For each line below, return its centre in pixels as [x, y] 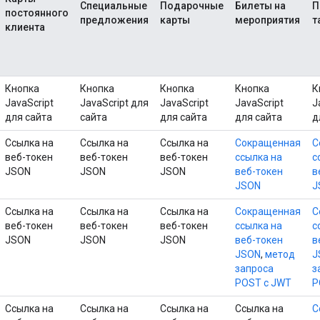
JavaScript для [114, 102]
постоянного [37, 12]
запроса [254, 268]
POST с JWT [263, 282]
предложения [114, 20]
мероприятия [267, 20]
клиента [25, 27]
